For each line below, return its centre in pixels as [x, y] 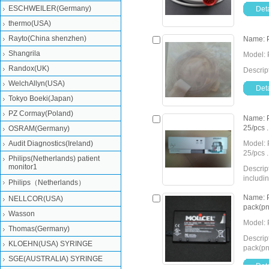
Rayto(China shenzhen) [47, 38]
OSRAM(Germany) [39, 128]
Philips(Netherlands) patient [54, 159]
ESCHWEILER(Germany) [50, 8]
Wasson [22, 214]
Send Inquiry [221, 196]
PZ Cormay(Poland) [41, 113]
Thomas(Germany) [39, 229]
